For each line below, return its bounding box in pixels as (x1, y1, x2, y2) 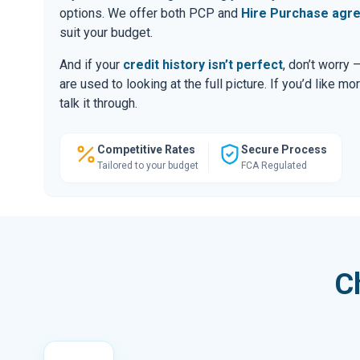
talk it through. (59, 95, 137, 111)
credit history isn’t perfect (123, 56, 283, 72)
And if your (59, 56, 123, 72)
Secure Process (241, 142, 327, 156)
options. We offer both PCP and (59, 5, 241, 21)
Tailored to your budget (97, 159, 198, 171)
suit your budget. (59, 24, 153, 40)
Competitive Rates (97, 142, 195, 156)
